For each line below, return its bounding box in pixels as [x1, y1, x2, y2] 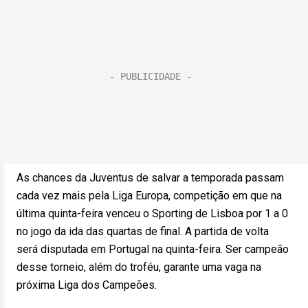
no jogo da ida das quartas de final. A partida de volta [16, 225, 269, 238]
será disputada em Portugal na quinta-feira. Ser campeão [16, 243, 289, 256]
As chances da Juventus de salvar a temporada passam [16, 171, 284, 184]
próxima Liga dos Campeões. [16, 278, 157, 291]
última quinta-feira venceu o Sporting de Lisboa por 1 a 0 [16, 207, 288, 220]
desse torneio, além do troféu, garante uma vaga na [16, 261, 261, 274]
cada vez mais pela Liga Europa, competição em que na [16, 189, 282, 202]
